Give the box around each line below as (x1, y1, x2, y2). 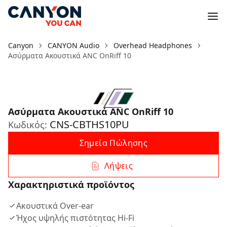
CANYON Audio (48, 41, 99, 50)
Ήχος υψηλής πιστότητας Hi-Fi (16, 212, 134, 223)
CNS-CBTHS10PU (50, 118, 129, 131)
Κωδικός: (8, 119, 50, 131)
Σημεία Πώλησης (79, 137, 148, 148)
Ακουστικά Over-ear (16, 200, 94, 211)
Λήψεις (104, 160, 133, 171)
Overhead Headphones (113, 41, 192, 50)
